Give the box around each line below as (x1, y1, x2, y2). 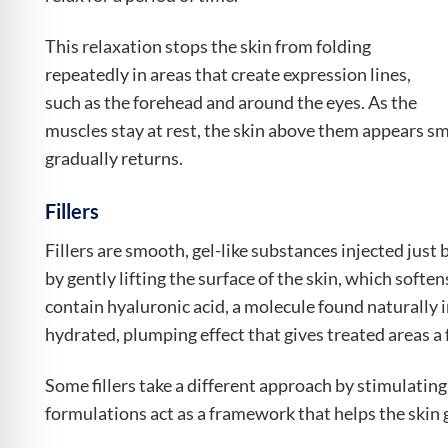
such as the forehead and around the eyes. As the (45, 91, 417, 113)
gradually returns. (45, 147, 183, 169)
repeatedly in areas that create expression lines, (45, 63, 411, 85)
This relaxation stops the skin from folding (45, 35, 371, 57)
